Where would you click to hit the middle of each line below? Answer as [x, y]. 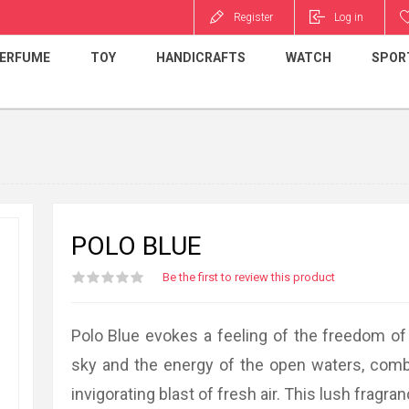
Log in [349, 17]
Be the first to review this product [248, 277]
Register [253, 17]
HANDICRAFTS [201, 58]
